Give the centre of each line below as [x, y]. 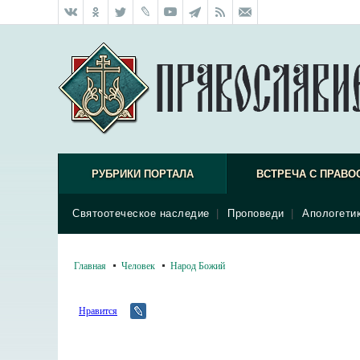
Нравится [98, 310]
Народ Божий [198, 265]
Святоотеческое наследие [141, 213]
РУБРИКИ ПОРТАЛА [142, 174]
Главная [90, 265]
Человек [138, 265]
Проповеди [256, 213]
